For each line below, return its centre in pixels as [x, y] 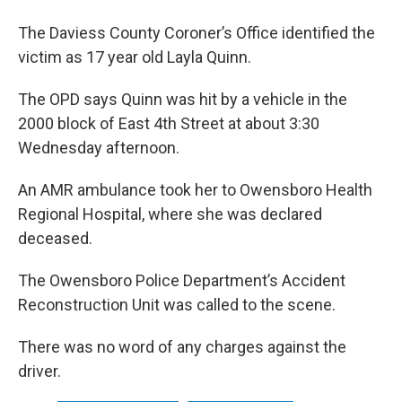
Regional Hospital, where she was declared [170, 214]
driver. [39, 371]
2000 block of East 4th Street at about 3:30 [169, 123]
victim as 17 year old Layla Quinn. [135, 57]
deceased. [55, 238]
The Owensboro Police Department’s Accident [182, 280]
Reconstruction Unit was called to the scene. [177, 305]
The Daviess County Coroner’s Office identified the [197, 33]
